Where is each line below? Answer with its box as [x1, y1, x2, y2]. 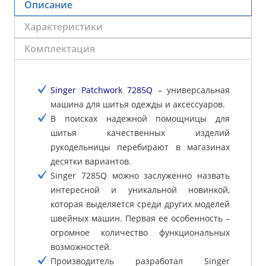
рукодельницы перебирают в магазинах [50, 141, 230, 153]
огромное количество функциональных [50, 226, 230, 238]
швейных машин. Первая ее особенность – [50, 212, 230, 224]
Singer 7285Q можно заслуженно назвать [50, 169, 230, 181]
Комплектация [24, 42, 95, 56]
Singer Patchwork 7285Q [50, 84, 153, 96]
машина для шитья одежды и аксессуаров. [50, 98, 225, 110]
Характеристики [24, 20, 103, 34]
